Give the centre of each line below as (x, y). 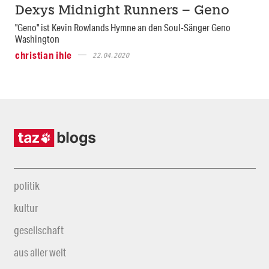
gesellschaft (38, 230)
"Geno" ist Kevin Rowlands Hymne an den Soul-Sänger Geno (123, 27)
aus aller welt (40, 252)
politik (26, 185)
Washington (37, 38)
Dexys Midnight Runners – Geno (122, 11)
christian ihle (44, 55)
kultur (26, 207)
